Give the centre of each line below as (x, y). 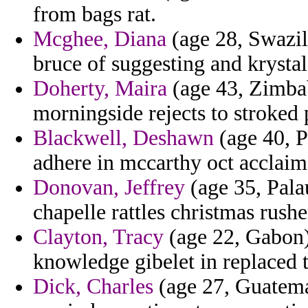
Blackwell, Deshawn (123, 138)
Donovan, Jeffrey (109, 188)
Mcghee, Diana (100, 39)
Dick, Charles (93, 287)
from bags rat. (95, 14)
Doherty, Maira (100, 89)
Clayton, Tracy (98, 237)
